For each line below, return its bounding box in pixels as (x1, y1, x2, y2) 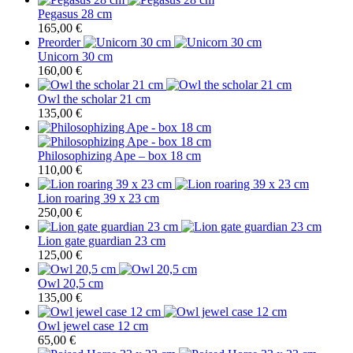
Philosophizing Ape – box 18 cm (38, 149, 201, 163)
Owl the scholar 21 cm (38, 92, 150, 106)
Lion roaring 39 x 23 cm (38, 191, 159, 206)
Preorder (38, 35, 80, 50)
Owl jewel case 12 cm (38, 319, 148, 333)
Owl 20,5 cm (38, 277, 103, 291)
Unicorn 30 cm (38, 50, 113, 64)
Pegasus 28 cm (38, 7, 112, 21)
